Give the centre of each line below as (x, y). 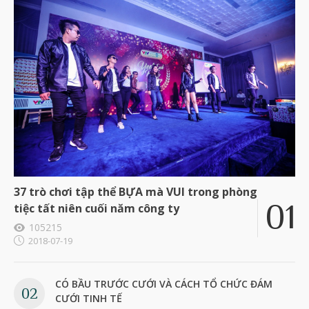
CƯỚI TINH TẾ (89, 298)
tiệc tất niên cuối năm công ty (97, 208)
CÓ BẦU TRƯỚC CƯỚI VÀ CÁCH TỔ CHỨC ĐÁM (164, 283)
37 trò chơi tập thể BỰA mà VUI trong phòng (136, 191)
